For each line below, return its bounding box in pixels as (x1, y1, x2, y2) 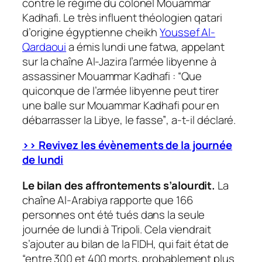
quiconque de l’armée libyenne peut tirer (22, 82, 219, 98)
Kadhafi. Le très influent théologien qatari (22, 9, 222, 25)
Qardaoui (22, 39, 67, 54)
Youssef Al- (160, 24, 216, 40)
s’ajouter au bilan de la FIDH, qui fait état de (22, 236, 229, 251)
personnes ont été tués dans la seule (22, 206, 205, 222)
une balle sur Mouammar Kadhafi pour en (22, 97, 220, 113)
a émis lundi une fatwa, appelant (66, 39, 225, 54)
